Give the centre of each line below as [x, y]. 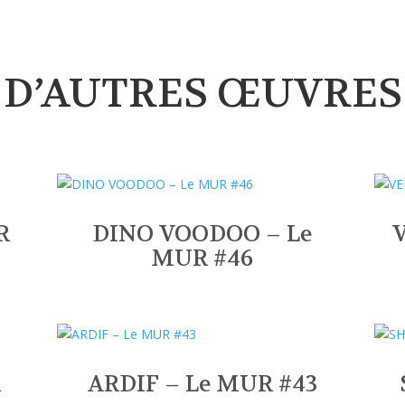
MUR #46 [202, 259]
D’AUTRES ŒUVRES [202, 94]
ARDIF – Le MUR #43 [202, 384]
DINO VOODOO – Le [202, 235]
